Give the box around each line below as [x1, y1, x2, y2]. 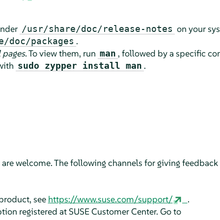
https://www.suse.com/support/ [48, 193, 173, 205]
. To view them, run [25, 47, 98, 59]
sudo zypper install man [17, 60, 142, 71]
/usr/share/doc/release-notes [21, 23, 173, 34]
